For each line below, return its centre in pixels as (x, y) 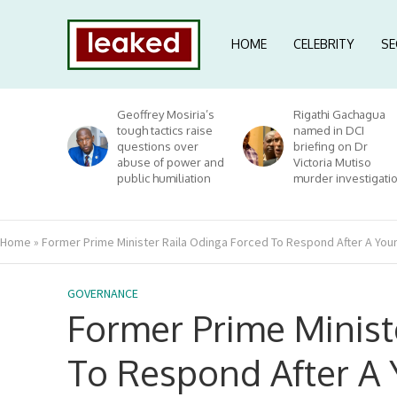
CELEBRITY (323, 44)
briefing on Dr (330, 146)
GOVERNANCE (102, 293)
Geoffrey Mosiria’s (166, 114)
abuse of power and (171, 162)
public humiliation (164, 178)
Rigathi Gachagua (339, 114)
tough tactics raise (165, 130)
